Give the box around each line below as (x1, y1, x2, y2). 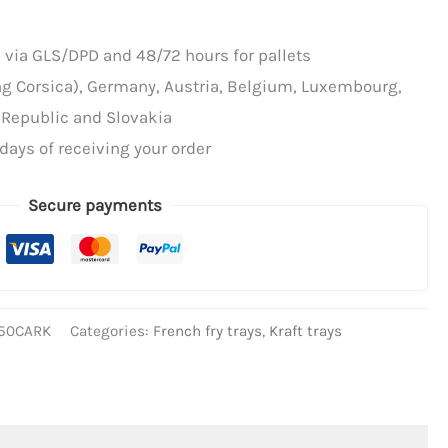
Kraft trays (268, 322, 342, 341)
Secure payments (28, 194, 163, 215)
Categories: (69, 322, 153, 341)
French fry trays (152, 322, 262, 341)
